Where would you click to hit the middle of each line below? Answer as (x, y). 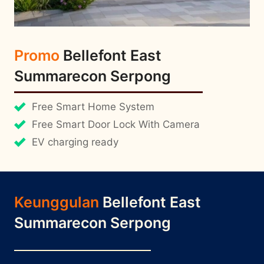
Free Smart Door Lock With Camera (116, 125)
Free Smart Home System (93, 107)
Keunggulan (58, 202)
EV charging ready (75, 142)
